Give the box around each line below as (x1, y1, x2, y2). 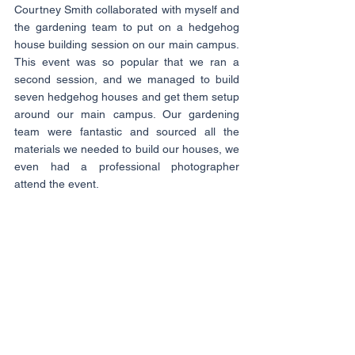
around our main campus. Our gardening (14, 108, 239, 121)
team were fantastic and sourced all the (14, 125, 239, 139)
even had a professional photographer (14, 160, 239, 174)
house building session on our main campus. (14, 38, 239, 52)
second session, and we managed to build (14, 73, 239, 86)
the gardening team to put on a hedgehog (14, 21, 239, 34)
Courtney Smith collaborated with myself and (14, 3, 239, 17)
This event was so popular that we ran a (14, 55, 239, 69)
